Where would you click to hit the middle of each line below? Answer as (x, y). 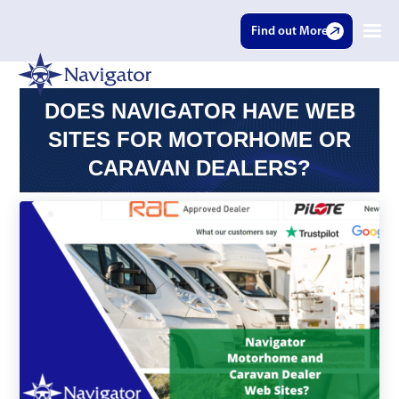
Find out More (289, 31)
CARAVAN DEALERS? (199, 168)
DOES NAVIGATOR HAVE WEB (199, 111)
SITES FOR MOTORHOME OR (199, 140)
